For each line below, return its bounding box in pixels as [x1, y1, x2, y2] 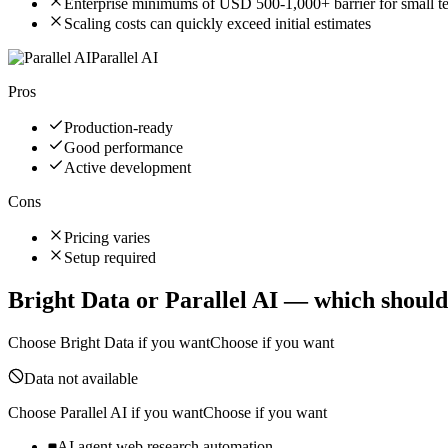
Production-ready [64, 119, 173, 137]
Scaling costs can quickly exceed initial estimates [64, 15, 371, 33]
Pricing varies [64, 229, 150, 247]
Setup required [64, 249, 156, 267]
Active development [64, 159, 191, 177]
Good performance [64, 139, 183, 157]
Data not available [24, 370, 138, 388]
